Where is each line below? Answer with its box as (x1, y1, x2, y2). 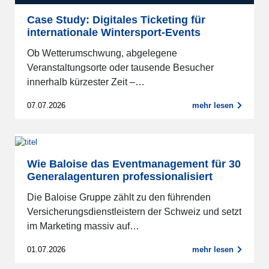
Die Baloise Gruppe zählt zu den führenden (27, 192, 211, 202)
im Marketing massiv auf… (27, 220, 139, 231)
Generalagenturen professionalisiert (27, 170, 213, 183)
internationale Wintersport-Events (27, 26, 201, 38)
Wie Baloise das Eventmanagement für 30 (27, 157, 241, 170)
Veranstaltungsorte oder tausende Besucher (27, 62, 214, 73)
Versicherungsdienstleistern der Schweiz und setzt (27, 206, 241, 217)
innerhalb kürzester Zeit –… (27, 76, 145, 87)
